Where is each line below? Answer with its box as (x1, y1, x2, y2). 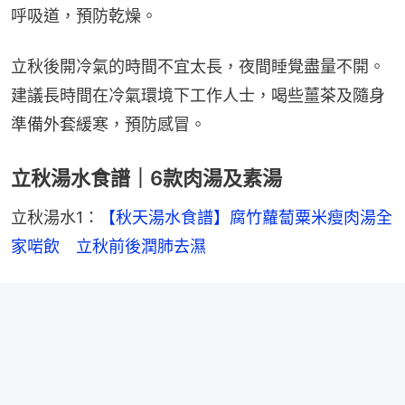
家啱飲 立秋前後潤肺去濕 (11, 237, 206, 257)
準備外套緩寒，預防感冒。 (11, 115, 206, 135)
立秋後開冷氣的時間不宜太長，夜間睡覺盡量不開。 (11, 57, 385, 77)
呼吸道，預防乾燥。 (11, 6, 157, 26)
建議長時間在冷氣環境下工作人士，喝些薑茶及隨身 (11, 86, 385, 106)
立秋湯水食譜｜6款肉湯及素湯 (11, 166, 282, 191)
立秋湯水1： (11, 208, 99, 228)
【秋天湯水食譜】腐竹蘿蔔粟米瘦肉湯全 (99, 208, 392, 228)
